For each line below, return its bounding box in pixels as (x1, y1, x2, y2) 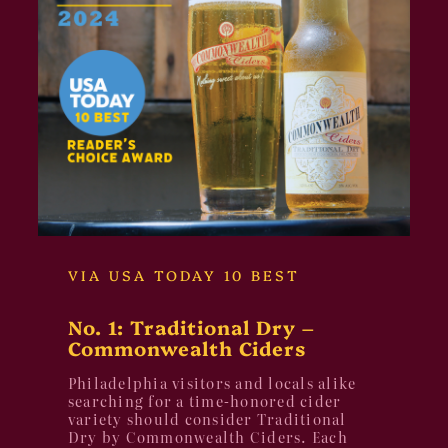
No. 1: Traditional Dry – (67, 313, 315, 341)
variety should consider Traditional (67, 409, 347, 429)
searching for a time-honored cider (67, 391, 342, 411)
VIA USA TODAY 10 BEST (67, 265, 300, 286)
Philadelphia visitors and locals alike (67, 373, 357, 393)
